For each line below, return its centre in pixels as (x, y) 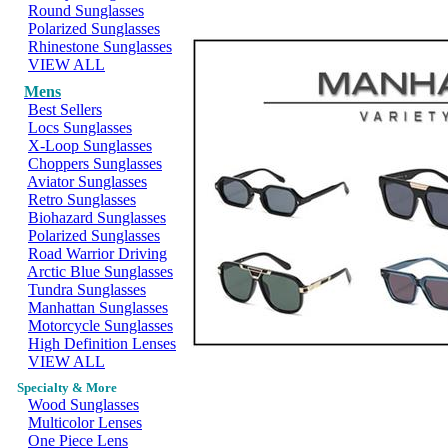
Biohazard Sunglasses (97, 217)
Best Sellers (65, 109)
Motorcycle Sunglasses (100, 325)
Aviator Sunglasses (87, 181)
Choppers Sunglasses (95, 163)
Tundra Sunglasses (87, 289)
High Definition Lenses (102, 343)
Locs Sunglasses (80, 127)
